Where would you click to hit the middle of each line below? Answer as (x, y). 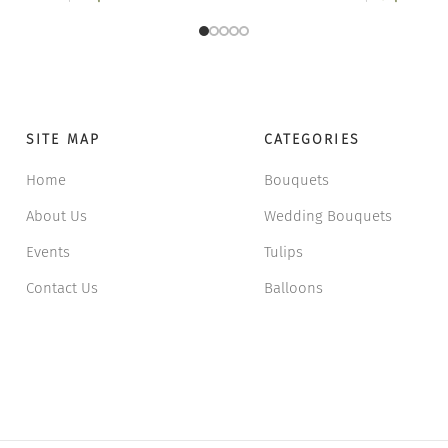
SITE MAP (63, 139)
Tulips (283, 251)
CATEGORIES (311, 139)
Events (48, 251)
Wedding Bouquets (327, 215)
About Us (57, 215)
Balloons (293, 287)
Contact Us (62, 287)
